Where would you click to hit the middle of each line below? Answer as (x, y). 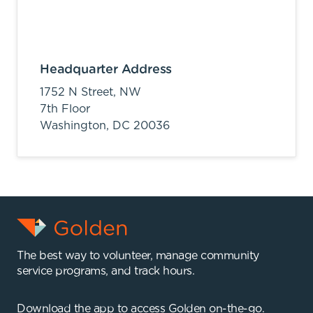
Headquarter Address (106, 70)
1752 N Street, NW (90, 92)
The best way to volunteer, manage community (138, 255)
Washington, (76, 125)
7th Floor (65, 109)
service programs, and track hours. (105, 271)
